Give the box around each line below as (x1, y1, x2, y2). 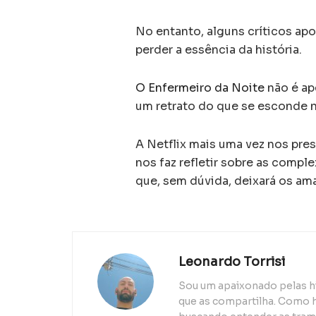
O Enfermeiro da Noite (135, 80, 265, 95)
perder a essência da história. (135, 42, 302, 57)
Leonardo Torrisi (178, 253, 285, 269)
